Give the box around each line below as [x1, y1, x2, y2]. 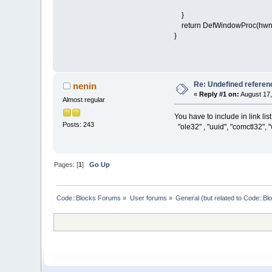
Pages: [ [54, 160, 79, 168]
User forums [129, 194, 167, 202]
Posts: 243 [63, 120, 95, 128]
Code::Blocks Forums [56, 194, 121, 202]
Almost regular [63, 96, 106, 104]
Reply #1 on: [199, 90, 240, 98]
